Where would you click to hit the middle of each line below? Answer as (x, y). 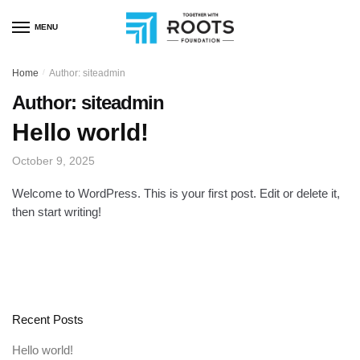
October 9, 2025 (53, 160)
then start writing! (57, 211)
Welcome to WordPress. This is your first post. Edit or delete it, (176, 193)
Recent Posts (48, 320)
